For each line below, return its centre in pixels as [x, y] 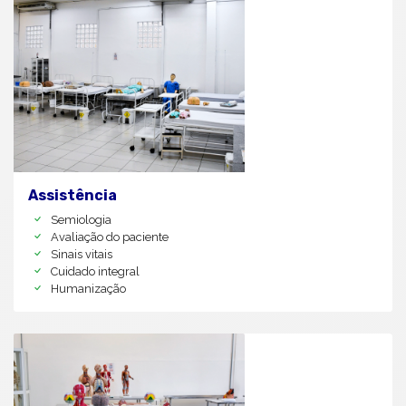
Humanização [88, 288]
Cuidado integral [95, 271]
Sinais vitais [82, 254]
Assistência [72, 195]
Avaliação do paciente [110, 237]
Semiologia [81, 219]
